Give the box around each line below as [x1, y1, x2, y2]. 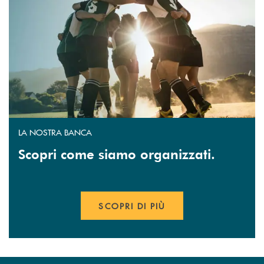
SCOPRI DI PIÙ [98, 199, 166, 212]
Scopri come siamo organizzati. [18, 145, 215, 162]
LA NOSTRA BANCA [18, 126, 92, 138]
